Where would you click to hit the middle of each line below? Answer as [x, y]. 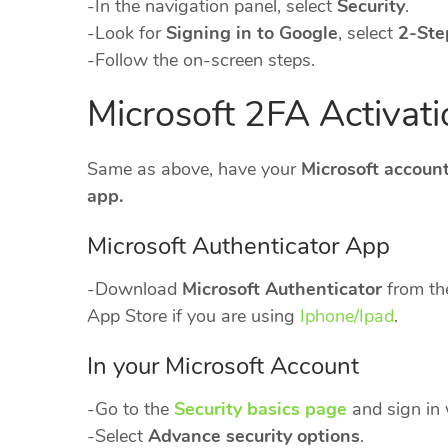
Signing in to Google [252, 33]
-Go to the [130, 409]
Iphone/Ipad [347, 316]
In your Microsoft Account [223, 366]
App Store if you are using [193, 316]
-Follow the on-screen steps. [201, 60]
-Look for [126, 33]
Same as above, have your [194, 169]
